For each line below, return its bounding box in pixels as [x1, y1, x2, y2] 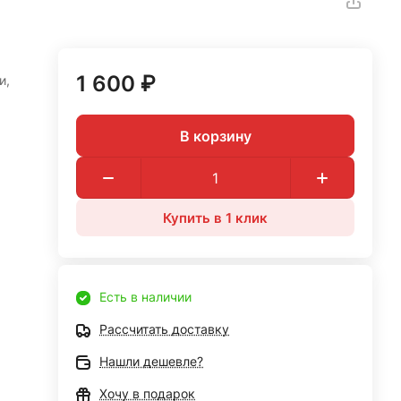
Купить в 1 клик [163, 209, 269, 226]
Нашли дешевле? [99, 354, 204, 369]
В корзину [179, 126, 252, 145]
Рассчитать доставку [99, 321, 230, 337]
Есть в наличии [99, 289, 192, 304]
